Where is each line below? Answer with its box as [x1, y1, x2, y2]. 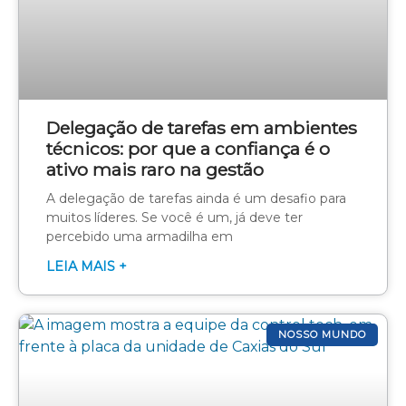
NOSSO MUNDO [277, 327, 366, 341]
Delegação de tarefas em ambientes [46, 117, 357, 140]
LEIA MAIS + [46, 258, 127, 275]
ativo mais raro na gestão [46, 159, 264, 181]
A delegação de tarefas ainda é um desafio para [46, 190, 346, 208]
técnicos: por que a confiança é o [46, 138, 330, 160]
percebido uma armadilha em [46, 228, 233, 246]
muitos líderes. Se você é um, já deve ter [46, 209, 303, 227]
